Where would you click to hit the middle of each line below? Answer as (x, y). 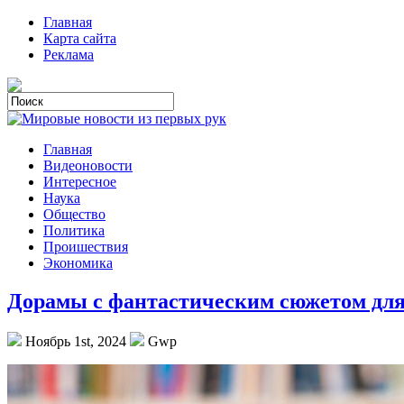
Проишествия (86, 247)
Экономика (78, 263)
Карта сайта (80, 38)
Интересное (80, 182)
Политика (74, 230)
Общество (74, 214)
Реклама (69, 55)
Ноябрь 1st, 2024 (76, 341)
